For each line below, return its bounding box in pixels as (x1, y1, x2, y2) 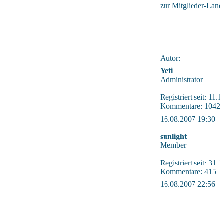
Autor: (160, 54, 180, 62)
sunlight (160, 132, 187, 140)
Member (160, 141, 186, 149)
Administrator (160, 75, 203, 83)
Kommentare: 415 (160, 167, 216, 176)
